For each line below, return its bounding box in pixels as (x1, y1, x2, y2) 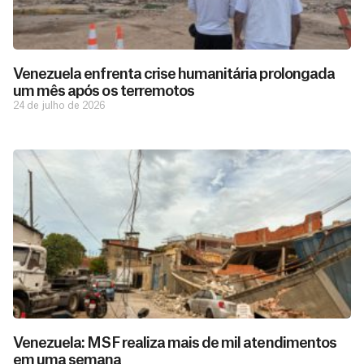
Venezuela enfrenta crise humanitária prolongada (13, 66, 335, 81)
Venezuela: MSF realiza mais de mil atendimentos (13, 335, 336, 350)
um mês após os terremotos (13, 83, 194, 98)
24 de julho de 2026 (13, 100, 105, 110)
